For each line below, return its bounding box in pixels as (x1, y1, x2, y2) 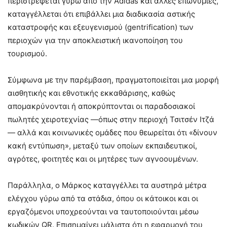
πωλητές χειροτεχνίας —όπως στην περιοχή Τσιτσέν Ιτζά (8, 114, 214, 124)
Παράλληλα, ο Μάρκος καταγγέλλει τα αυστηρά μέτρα (8, 180, 207, 190)
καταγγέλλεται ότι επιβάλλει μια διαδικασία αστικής (8, 9, 195, 19)
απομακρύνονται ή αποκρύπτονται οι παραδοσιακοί (8, 101, 195, 111)
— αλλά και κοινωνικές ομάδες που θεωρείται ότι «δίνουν (8, 127, 217, 137)
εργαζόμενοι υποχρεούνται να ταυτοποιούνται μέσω (8, 206, 199, 216)
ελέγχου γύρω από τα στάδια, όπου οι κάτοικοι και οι (8, 193, 198, 203)
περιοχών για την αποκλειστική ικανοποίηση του (8, 35, 183, 45)
